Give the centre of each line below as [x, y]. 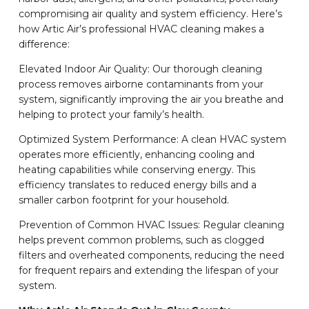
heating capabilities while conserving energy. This [137, 170]
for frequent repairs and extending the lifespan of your [148, 271]
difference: [44, 44]
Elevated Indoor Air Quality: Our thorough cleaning [140, 69]
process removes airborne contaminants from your [141, 84]
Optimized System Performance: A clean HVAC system [152, 140]
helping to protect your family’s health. [111, 115]
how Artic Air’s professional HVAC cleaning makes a [141, 29]
